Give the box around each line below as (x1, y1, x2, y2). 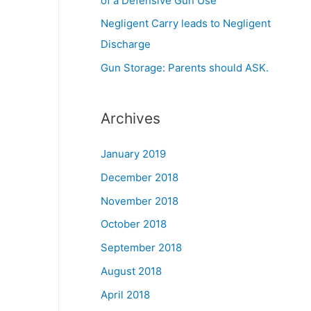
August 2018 (101, 264, 162, 278)
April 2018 (101, 287, 151, 301)
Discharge (101, 37, 151, 51)
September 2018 (101, 241, 183, 254)
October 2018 (101, 217, 167, 231)
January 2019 (101, 147, 167, 160)
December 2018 (101, 170, 179, 184)
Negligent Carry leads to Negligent (101, 17, 271, 31)
